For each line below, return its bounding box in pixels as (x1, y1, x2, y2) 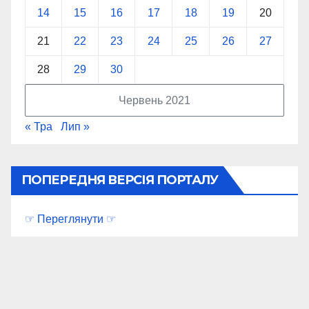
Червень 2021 (119, 94, 190, 107)
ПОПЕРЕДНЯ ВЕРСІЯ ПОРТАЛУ (21, 172, 219, 188)
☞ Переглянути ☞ (25, 213, 116, 226)
